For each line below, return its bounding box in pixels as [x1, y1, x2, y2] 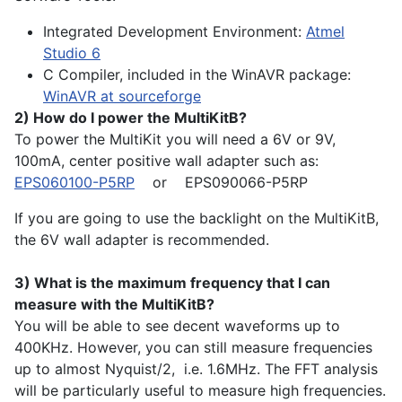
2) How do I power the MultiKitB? [14, 109, 247, 127]
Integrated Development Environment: [43, 22, 306, 41]
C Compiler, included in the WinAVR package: [43, 66, 351, 84]
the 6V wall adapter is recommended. [14, 231, 269, 249]
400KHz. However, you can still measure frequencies [14, 338, 372, 357]
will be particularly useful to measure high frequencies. [14, 381, 386, 400]
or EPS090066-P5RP [135, 173, 308, 192]
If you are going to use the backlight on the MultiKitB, [14, 209, 379, 228]
